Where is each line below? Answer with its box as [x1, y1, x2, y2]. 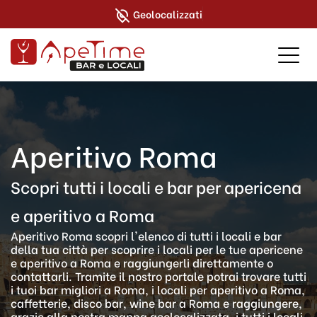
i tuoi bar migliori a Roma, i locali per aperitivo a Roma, [11, 281, 305, 297]
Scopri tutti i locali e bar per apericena [11, 174, 301, 198]
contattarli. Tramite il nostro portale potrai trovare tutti [11, 267, 306, 284]
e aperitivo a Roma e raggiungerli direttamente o [11, 254, 273, 270]
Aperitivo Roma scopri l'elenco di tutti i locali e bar [11, 227, 282, 243]
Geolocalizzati [133, 6, 202, 21]
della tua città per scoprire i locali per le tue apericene [11, 241, 303, 257]
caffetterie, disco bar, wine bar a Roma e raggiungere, [11, 294, 302, 311]
